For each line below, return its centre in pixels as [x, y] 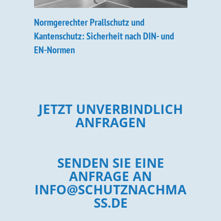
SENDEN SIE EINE [110, 163]
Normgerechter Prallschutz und [89, 22]
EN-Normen [54, 50]
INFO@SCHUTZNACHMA [110, 189]
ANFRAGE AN [110, 176]
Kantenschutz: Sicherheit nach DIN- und [104, 36]
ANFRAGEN [110, 122]
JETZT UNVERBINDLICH [110, 109]
